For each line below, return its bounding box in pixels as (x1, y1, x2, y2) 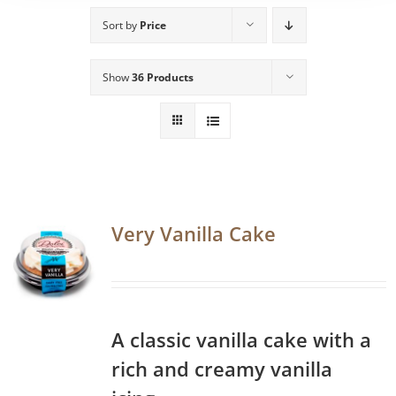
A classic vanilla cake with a (111, 325, 371, 353)
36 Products (131, 69, 194, 85)
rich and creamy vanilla (111, 354, 332, 382)
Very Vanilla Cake (111, 219, 276, 247)
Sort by (102, 17, 140, 33)
